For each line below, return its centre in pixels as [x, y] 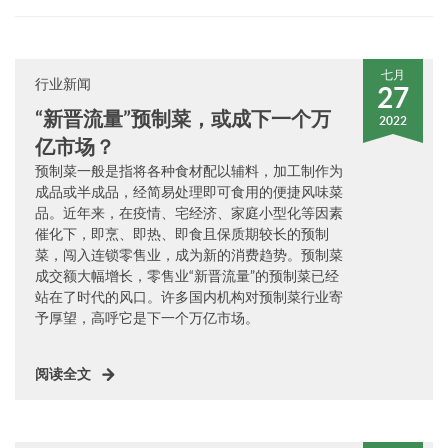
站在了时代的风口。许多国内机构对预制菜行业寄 [189, 297]
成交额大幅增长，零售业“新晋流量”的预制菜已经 [187, 276]
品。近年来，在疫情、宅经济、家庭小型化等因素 [189, 213]
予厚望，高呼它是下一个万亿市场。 [147, 318]
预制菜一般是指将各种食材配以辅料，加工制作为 [189, 171]
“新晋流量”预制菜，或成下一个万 [183, 118]
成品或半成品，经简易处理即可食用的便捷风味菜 [189, 192]
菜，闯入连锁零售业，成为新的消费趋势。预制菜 [189, 255]
